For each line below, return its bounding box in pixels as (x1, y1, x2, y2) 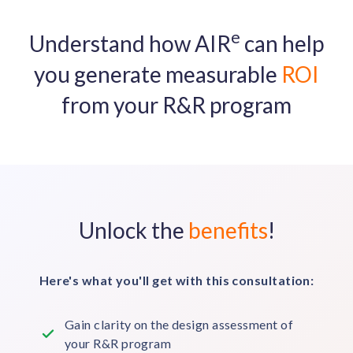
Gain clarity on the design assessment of (65, 316, 293, 332)
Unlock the (78, 216, 188, 243)
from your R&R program (61, 91, 292, 118)
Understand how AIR (29, 29, 231, 57)
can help (240, 29, 324, 57)
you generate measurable (34, 60, 281, 87)
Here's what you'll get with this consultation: (39, 272, 314, 288)
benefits (188, 216, 268, 243)
